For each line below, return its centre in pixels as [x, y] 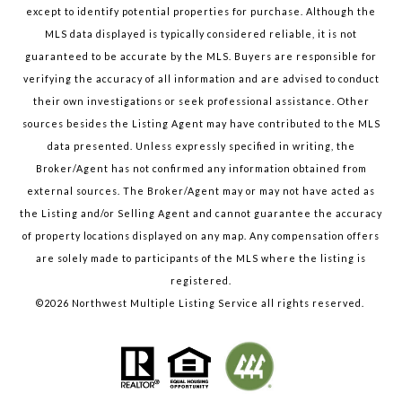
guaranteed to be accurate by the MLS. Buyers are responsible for [201, 57]
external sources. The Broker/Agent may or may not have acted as [201, 191]
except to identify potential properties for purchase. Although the [201, 12]
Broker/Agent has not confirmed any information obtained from [201, 169]
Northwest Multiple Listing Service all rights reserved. [218, 303]
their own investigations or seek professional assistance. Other [201, 101]
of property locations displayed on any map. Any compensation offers [201, 236]
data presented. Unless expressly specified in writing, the [201, 146]
